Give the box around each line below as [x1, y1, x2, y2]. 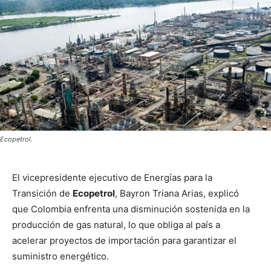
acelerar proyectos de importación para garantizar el [12, 235, 237, 247]
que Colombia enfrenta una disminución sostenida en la [12, 203, 250, 215]
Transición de [12, 188, 73, 200]
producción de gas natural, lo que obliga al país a [12, 219, 220, 231]
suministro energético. [12, 250, 109, 263]
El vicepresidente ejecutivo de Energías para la [12, 172, 212, 184]
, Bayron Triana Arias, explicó [115, 188, 239, 200]
